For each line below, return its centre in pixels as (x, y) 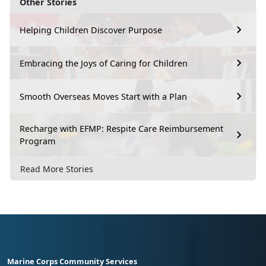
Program (37, 141)
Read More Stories (57, 169)
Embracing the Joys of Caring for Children (104, 63)
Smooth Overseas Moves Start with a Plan (103, 96)
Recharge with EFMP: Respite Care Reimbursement (121, 129)
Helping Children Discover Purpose (91, 30)
